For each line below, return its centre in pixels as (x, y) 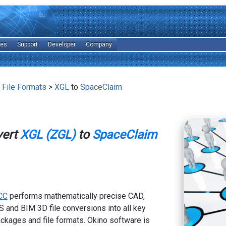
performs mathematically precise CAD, (76, 196)
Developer (62, 44)
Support (28, 44)
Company (99, 44)
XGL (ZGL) (47, 135)
